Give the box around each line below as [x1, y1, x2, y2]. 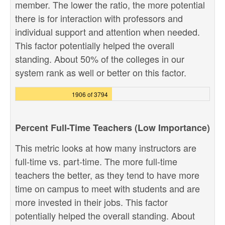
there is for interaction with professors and [15, 12, 183, 25]
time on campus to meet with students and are [15, 182, 200, 195]
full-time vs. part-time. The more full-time [15, 155, 177, 168]
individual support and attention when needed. [15, 25, 200, 38]
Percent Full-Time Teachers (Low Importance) [15, 121, 210, 134]
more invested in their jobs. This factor [15, 195, 168, 208]
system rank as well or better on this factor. [15, 66, 186, 79]
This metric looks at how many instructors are [15, 141, 196, 154]
